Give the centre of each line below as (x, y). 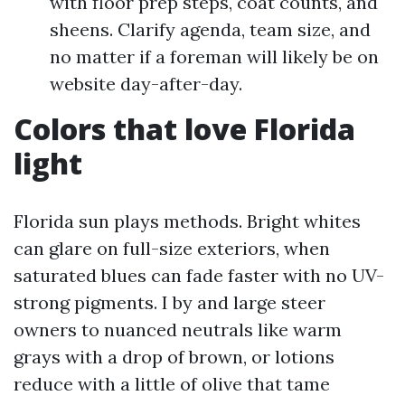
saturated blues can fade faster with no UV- (199, 275)
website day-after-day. (146, 84)
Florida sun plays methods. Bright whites (187, 221)
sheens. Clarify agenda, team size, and (210, 29)
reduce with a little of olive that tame (172, 384)
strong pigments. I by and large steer (170, 302)
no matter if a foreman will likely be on (214, 57)
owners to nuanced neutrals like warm (178, 330)
